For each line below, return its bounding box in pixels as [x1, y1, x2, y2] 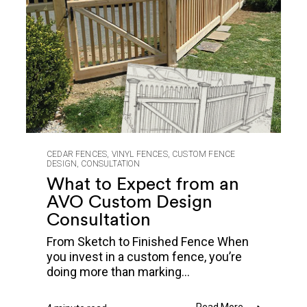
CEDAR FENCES [47, 149, 108, 160]
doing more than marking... [47, 265, 190, 280]
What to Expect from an [47, 172, 239, 195]
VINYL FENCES [111, 149, 168, 160]
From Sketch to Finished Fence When [47, 234, 249, 249]
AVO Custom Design [47, 190, 212, 213]
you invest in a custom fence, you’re [47, 249, 242, 265]
